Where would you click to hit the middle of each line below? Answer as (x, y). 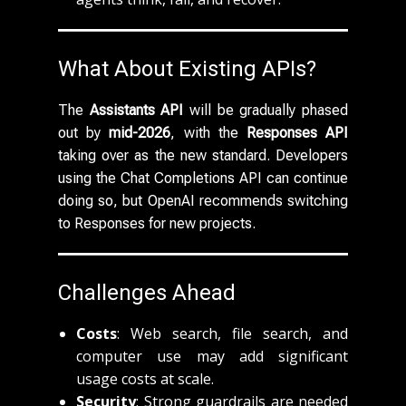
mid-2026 (140, 133)
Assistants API (136, 110)
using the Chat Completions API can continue (203, 178)
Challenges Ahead (147, 293)
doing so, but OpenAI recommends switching (203, 201)
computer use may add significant (212, 356)
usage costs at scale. (145, 379)
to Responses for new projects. (157, 223)
